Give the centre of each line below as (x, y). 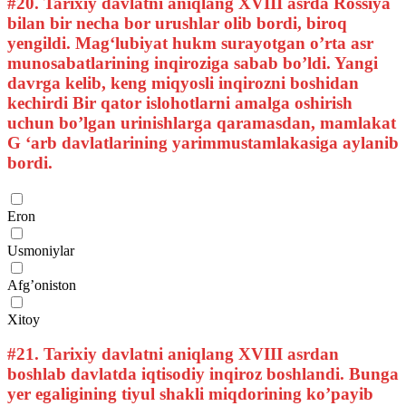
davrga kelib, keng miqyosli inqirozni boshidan (183, 83)
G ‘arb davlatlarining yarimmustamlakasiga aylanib (203, 143)
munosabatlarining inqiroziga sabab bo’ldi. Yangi (193, 63)
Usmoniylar (41, 250)
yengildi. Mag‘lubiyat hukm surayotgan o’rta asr (190, 43)
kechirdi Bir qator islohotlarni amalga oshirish (180, 103)
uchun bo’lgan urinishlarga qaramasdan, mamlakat (202, 123)
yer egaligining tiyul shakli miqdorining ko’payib (190, 394)
